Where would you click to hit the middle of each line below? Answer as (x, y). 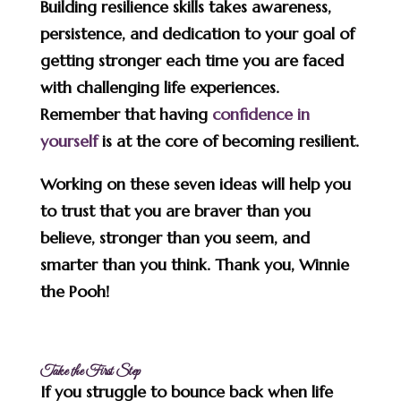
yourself (68, 141)
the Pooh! (74, 291)
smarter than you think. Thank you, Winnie (194, 264)
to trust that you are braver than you (175, 210)
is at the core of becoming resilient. (230, 141)
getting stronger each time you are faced (192, 60)
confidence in (260, 114)
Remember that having (126, 114)
